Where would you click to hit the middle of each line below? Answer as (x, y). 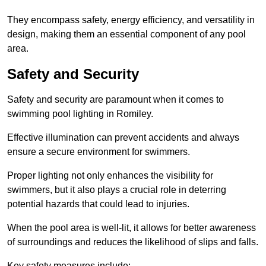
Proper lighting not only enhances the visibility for (110, 176)
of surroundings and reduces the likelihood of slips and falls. (133, 242)
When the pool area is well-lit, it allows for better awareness (132, 228)
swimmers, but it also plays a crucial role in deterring (117, 190)
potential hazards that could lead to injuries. (98, 204)
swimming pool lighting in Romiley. (80, 114)
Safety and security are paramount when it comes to (115, 100)
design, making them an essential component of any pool (126, 34)
